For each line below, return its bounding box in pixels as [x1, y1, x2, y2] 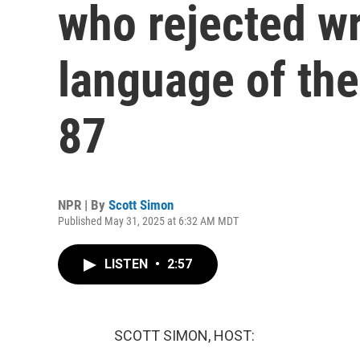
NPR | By [58, 197, 108, 213]
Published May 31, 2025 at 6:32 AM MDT [58, 215, 239, 227]
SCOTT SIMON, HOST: [114, 327, 255, 344]
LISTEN [104, 256, 151, 272]
